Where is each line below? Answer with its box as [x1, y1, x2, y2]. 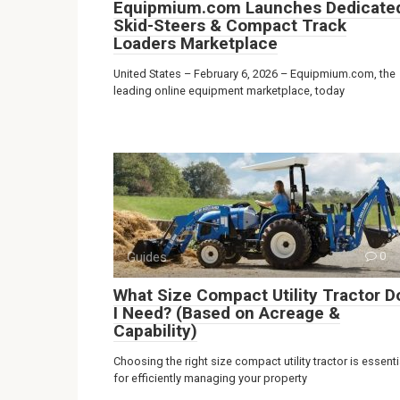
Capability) [113, 320, 197, 341]
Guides [127, 248, 167, 265]
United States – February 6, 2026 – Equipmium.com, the [113, 66, 396, 80]
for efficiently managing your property [113, 371, 307, 385]
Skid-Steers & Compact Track [113, 14, 346, 36]
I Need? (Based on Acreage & [113, 302, 340, 323]
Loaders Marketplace [113, 32, 278, 54]
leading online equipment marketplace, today [113, 83, 345, 97]
